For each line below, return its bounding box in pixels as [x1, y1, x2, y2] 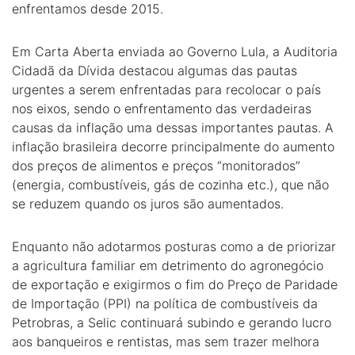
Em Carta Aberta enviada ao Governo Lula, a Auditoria [12, 44, 338, 59]
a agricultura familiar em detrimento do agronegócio [12, 258, 323, 273]
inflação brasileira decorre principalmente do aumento [12, 139, 334, 155]
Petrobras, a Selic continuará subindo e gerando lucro [12, 315, 331, 330]
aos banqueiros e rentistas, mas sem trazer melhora [12, 334, 319, 349]
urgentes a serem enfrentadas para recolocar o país [12, 82, 321, 97]
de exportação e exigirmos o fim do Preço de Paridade [12, 277, 338, 292]
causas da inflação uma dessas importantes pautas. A [12, 120, 334, 136]
